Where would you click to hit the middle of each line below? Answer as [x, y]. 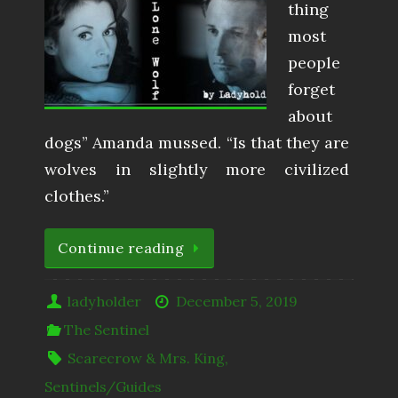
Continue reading [121, 248]
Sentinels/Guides [103, 386]
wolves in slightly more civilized [197, 170]
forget [311, 90]
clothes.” [77, 196]
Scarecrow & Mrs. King [147, 358]
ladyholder [105, 301]
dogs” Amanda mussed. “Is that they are [197, 143]
